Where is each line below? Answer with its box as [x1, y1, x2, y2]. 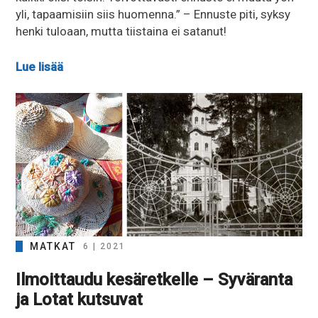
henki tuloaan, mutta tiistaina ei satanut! [16, 24, 227, 39]
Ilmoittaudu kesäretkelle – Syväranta [16, 269, 293, 290]
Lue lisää [16, 59, 64, 74]
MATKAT [30, 240, 77, 252]
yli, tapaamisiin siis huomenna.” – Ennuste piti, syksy [16, 7, 291, 22]
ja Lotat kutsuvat [16, 289, 143, 309]
